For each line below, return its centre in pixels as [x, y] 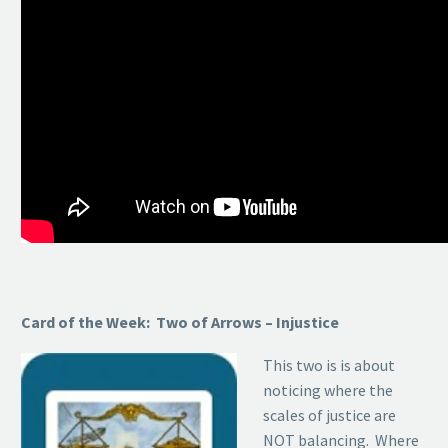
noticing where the [327, 389]
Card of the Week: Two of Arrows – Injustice [180, 322]
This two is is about [328, 364]
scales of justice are [329, 414]
